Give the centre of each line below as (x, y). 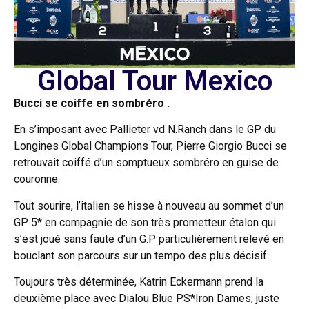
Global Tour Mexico (154, 81)
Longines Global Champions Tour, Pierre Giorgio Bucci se (150, 146)
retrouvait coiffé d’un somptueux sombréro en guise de (146, 163)
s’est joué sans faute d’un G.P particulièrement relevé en (149, 239)
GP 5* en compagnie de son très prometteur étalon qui (145, 222)
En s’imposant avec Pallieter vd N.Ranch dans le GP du (145, 130)
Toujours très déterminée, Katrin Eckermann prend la (139, 282)
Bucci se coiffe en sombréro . (92, 103)
